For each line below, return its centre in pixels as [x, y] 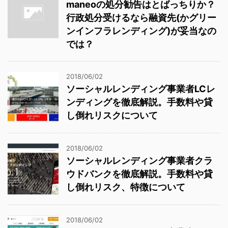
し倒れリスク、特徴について [126, 187]
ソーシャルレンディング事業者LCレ [141, 89]
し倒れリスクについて [112, 115]
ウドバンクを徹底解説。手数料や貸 [139, 174]
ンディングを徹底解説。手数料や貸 [139, 102]
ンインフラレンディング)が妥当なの [141, 31]
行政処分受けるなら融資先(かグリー [141, 17]
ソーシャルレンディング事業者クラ [139, 160]
